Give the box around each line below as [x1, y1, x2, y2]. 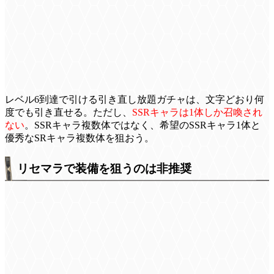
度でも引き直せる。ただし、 [5, 107, 132, 118]
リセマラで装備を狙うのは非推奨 [17, 162, 191, 175]
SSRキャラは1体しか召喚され [132, 107, 262, 118]
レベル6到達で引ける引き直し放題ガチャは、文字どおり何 [5, 94, 264, 105]
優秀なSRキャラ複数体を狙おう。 [5, 133, 154, 144]
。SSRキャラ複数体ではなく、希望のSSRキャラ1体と [24, 120, 261, 131]
